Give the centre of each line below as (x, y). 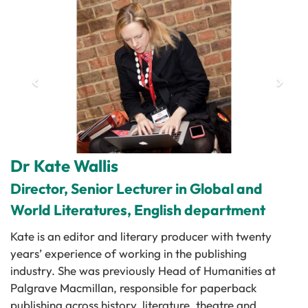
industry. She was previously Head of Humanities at (143, 270)
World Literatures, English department (138, 209)
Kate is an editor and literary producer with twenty (141, 236)
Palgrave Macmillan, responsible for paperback (133, 287)
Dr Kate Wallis (64, 165)
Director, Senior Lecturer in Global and (136, 188)
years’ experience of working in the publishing (129, 253)
